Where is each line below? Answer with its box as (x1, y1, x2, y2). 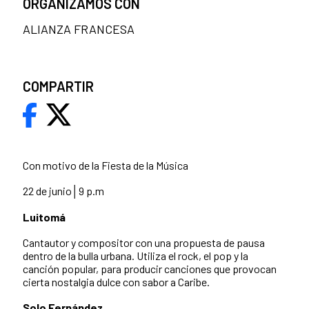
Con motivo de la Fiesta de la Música (23, 158, 188, 172)
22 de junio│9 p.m (23, 183, 104, 197)
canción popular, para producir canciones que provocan (23, 261, 277, 275)
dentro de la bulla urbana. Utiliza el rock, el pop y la (23, 248, 248, 262)
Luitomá (23, 210, 66, 223)
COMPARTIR (23, 77, 94, 94)
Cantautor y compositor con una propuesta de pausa (23, 235, 265, 249)
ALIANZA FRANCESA (23, 21, 134, 37)
